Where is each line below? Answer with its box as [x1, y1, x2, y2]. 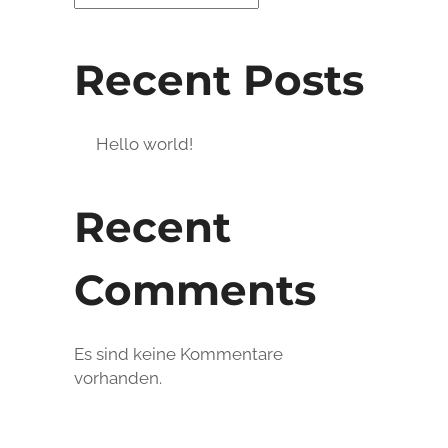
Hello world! [96, 134, 194, 154]
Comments [74, 264, 316, 316]
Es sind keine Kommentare [74, 344, 283, 364]
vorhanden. [74, 368, 162, 388]
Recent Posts [74, 54, 364, 106]
